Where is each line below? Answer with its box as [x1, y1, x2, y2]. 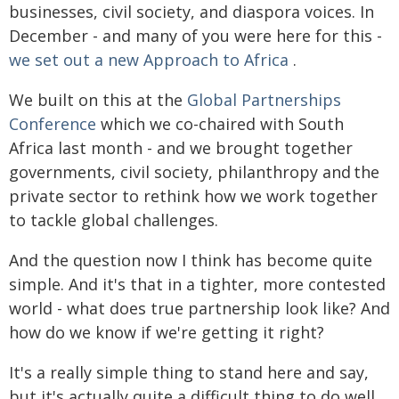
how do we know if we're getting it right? [9, 322, 324, 343]
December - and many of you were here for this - [9, 25, 382, 46]
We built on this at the [9, 89, 187, 110]
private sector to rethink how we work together [9, 185, 378, 207]
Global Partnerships [187, 89, 341, 110]
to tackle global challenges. [9, 209, 221, 231]
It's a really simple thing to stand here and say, [9, 362, 369, 383]
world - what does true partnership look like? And [9, 297, 390, 319]
